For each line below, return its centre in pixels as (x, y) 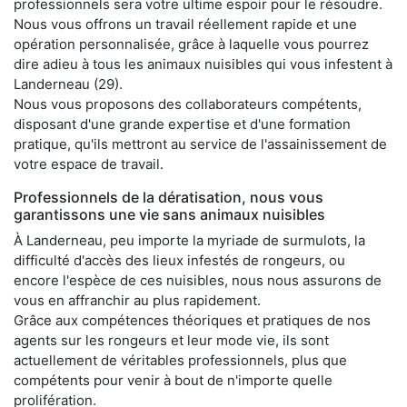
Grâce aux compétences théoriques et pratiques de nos (192, 320)
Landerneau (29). (68, 84)
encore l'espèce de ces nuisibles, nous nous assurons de (198, 280)
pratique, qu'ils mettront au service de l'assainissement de (200, 144)
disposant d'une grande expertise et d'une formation (182, 124)
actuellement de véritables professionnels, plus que (180, 360)
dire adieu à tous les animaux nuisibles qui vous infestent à (203, 64)
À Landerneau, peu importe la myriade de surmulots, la (189, 240)
